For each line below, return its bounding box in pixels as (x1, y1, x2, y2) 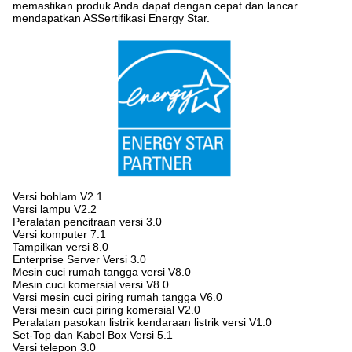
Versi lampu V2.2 (13, 203, 97, 216)
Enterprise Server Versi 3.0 (13, 253, 146, 266)
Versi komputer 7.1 (13, 228, 106, 241)
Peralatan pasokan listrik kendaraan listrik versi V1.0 (13, 316, 272, 329)
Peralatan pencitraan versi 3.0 (13, 215, 162, 229)
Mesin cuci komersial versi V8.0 (13, 278, 169, 291)
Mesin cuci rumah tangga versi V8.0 (13, 266, 191, 279)
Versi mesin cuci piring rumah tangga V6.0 (13, 291, 222, 304)
